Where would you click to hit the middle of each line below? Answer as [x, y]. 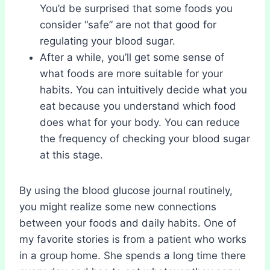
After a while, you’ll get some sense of [132, 57]
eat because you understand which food [138, 106]
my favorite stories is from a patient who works [133, 239]
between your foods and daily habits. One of [128, 223]
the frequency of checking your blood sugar [145, 138]
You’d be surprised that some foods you [136, 8]
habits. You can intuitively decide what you [143, 89]
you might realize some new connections [118, 206]
